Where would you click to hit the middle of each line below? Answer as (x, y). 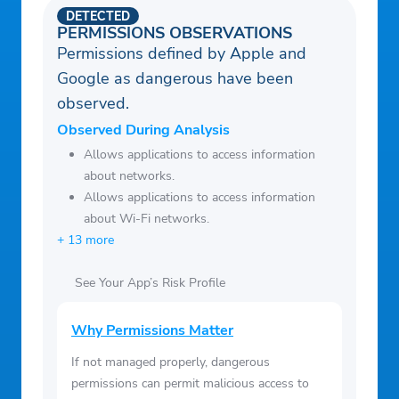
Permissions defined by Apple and (182, 54)
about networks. (129, 176)
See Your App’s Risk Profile (150, 283)
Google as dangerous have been (175, 79)
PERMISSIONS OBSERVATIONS (175, 33)
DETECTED (98, 16)
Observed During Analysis (143, 130)
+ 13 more (85, 240)
